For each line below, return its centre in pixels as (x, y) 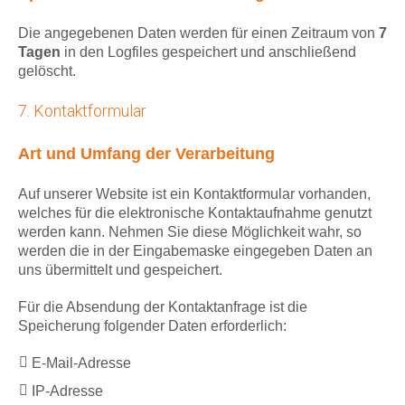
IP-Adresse (67, 391)
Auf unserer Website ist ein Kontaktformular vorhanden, (194, 194)
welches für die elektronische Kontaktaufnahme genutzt (195, 213)
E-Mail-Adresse (81, 363)
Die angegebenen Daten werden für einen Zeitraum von (198, 33)
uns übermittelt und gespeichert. (120, 270)
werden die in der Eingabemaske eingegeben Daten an (195, 251)
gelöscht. (47, 71)
